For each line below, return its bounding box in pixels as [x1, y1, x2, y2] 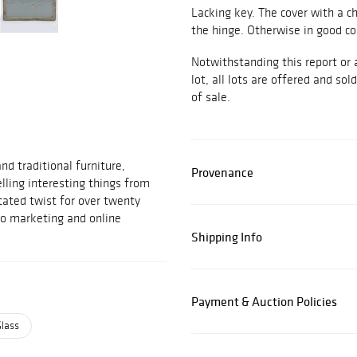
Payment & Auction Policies [191, 293, 337, 310]
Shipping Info [191, 229, 262, 245]
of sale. [191, 89, 230, 105]
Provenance [191, 164, 253, 181]
